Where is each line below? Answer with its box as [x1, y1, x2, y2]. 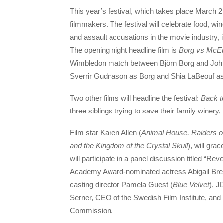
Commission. [70, 206, 113, 215]
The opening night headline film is [70, 45, 179, 54]
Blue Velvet [173, 180, 209, 189]
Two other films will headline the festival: [70, 93, 201, 102]
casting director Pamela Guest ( [70, 180, 173, 189]
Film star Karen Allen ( [70, 128, 141, 137]
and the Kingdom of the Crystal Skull [70, 141, 188, 150]
